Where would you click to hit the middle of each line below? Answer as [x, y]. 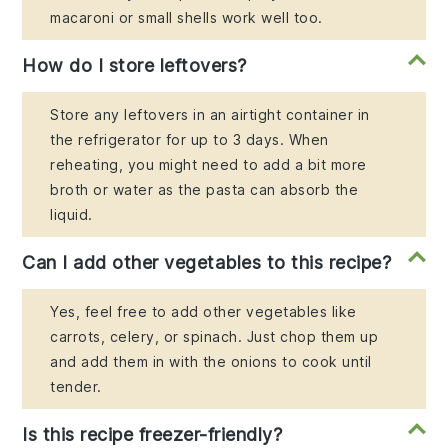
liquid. [71, 215]
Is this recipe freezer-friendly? [152, 435]
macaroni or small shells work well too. [186, 18]
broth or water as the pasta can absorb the [204, 190]
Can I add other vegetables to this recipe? [207, 263]
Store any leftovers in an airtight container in [210, 115]
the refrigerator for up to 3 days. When [189, 140]
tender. [76, 387]
